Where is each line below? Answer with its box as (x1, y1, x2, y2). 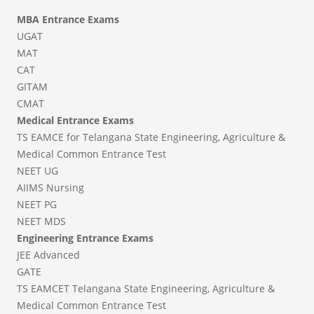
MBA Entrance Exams (17, 13, 119, 27)
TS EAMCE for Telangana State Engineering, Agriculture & (17, 130, 285, 144)
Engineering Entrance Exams (17, 231, 153, 245)
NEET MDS (17, 214, 66, 228)
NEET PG (17, 198, 57, 212)
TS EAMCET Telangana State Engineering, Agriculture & (17, 282, 275, 296)
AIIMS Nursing (17, 181, 84, 195)
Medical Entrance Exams (17, 114, 134, 128)
